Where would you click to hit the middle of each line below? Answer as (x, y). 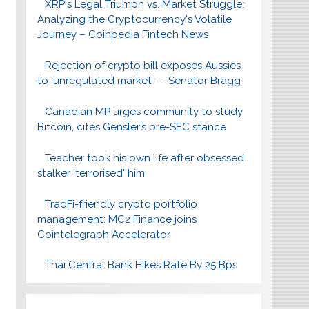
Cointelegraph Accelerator (103, 234)
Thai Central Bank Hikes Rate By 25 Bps (141, 265)
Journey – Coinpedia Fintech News (122, 35)
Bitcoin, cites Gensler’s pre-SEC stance (131, 127)
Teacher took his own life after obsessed (145, 158)
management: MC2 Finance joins (117, 219)
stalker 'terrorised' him (91, 173)
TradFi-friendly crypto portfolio (121, 204)
